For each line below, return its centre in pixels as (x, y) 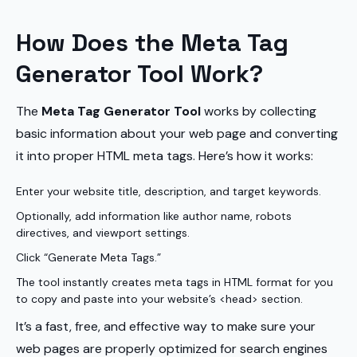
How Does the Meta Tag (152, 43)
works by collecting (259, 111)
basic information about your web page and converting (177, 133)
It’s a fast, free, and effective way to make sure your (166, 326)
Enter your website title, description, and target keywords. (169, 191)
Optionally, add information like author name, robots (154, 216)
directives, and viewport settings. (103, 233)
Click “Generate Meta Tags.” (88, 257)
